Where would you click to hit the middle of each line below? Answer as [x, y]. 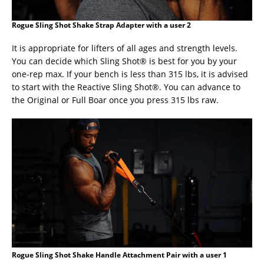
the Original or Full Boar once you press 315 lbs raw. [115, 100]
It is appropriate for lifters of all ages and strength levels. [125, 48]
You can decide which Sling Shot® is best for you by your [124, 61]
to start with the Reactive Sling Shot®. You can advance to [126, 87]
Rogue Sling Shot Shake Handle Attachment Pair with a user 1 [119, 255]
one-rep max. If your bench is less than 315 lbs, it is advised [130, 74]
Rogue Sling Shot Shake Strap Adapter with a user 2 [101, 25]
